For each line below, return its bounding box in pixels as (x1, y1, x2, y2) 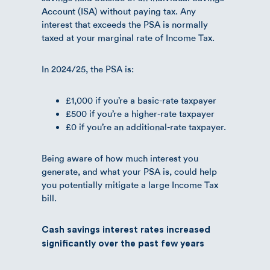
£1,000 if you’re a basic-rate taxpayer (66, 95, 216, 106)
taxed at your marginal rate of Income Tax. (42, 32, 215, 43)
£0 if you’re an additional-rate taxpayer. (66, 121, 226, 133)
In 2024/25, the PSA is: (42, 63, 134, 75)
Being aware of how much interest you (42, 152, 198, 164)
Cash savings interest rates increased (42, 225, 210, 234)
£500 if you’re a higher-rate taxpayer (66, 108, 215, 119)
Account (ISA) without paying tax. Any (42, 5, 196, 17)
